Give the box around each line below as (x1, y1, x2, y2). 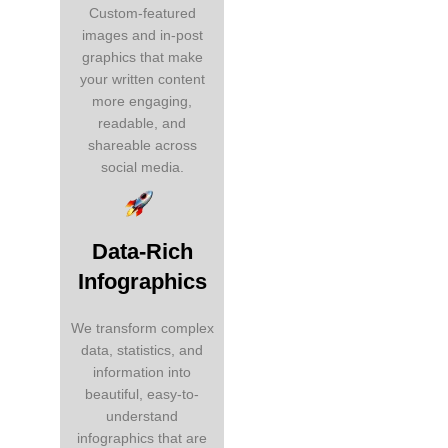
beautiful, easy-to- (85, 386, 199, 403)
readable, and (98, 115, 186, 132)
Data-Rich (91, 239, 193, 265)
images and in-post (81, 27, 203, 44)
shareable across (87, 137, 197, 154)
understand (106, 408, 178, 425)
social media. (100, 159, 184, 176)
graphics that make (81, 49, 203, 66)
